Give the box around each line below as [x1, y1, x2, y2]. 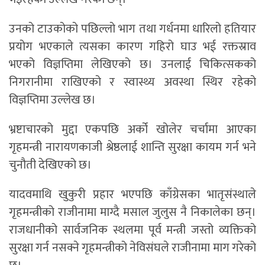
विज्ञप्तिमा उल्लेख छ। [9, 90, 96, 111]
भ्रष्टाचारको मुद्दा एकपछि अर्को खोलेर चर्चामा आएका [9, 119, 256, 140]
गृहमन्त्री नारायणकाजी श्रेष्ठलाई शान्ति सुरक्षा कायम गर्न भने [9, 137, 256, 158]
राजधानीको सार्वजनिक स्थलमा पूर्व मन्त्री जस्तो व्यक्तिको [9, 220, 256, 241]
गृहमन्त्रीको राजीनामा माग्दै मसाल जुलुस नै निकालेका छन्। [9, 202, 256, 223]
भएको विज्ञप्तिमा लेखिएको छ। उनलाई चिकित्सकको [9, 54, 256, 75]
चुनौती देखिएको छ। [9, 155, 92, 176]
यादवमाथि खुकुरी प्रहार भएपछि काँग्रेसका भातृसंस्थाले [9, 185, 256, 205]
